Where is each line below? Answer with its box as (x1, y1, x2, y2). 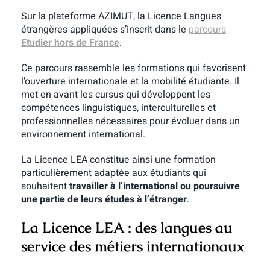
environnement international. (20, 127, 145, 142)
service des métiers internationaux (20, 236, 245, 256)
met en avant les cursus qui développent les (20, 87, 210, 102)
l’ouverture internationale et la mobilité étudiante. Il (20, 74, 239, 89)
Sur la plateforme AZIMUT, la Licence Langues (20, 8, 221, 24)
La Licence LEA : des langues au (20, 218, 233, 237)
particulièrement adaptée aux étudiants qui (20, 165, 206, 180)
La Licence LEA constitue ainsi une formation (20, 152, 216, 167)
